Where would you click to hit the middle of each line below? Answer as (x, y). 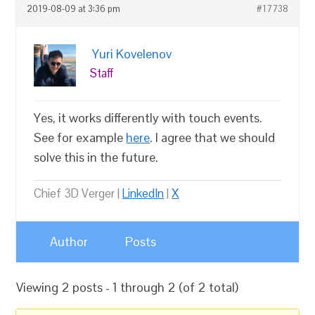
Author (69, 242)
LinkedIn (143, 193)
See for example (80, 137)
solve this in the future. (96, 157)
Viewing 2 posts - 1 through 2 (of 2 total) (128, 287)
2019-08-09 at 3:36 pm (74, 9)
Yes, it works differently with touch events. (148, 118)
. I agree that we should (213, 137)
